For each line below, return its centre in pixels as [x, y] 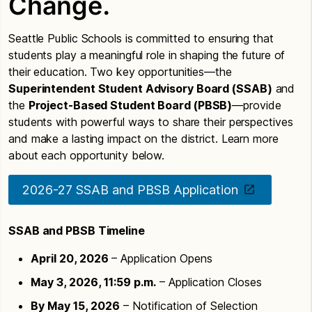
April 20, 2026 [71, 258]
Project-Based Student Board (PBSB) [130, 105]
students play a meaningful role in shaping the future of [147, 55]
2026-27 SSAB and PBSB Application [130, 189]
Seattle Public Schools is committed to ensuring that [141, 38]
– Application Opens [162, 258]
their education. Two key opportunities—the [120, 71]
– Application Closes [209, 282]
